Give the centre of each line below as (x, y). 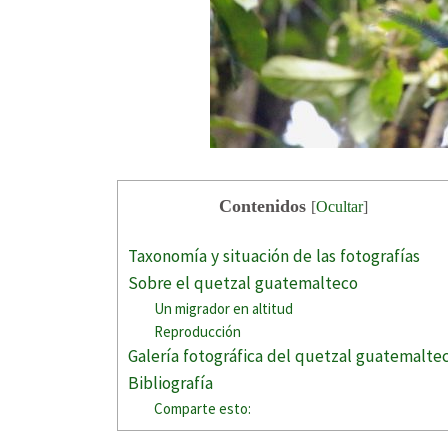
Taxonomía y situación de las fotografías (274, 255)
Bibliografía (170, 382)
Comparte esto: (203, 408)
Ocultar (339, 206)
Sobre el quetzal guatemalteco (243, 282)
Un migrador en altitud (224, 308)
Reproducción (198, 331)
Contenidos (262, 205)
